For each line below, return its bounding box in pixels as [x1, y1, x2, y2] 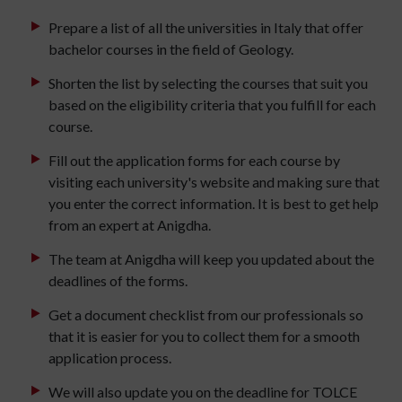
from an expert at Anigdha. [48, 216, 214, 234]
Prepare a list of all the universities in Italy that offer [48, 19, 363, 37]
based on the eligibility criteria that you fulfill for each [48, 96, 376, 114]
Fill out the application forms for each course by [48, 152, 340, 170]
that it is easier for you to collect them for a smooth [48, 328, 360, 345]
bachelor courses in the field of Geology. [48, 40, 293, 58]
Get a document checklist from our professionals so [48, 306, 363, 324]
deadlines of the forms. [48, 272, 188, 290]
